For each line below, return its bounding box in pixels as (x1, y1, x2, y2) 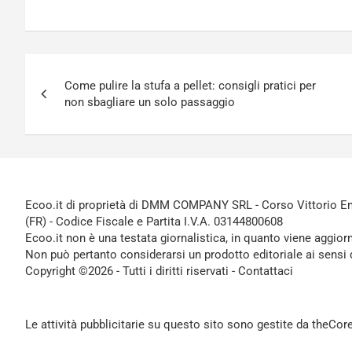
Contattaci (238, 263, 293, 278)
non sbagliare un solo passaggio (64, 94, 235, 109)
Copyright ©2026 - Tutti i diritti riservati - (25, 263, 238, 278)
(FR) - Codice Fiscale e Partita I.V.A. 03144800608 (25, 214, 283, 229)
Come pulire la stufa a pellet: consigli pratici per (64, 78, 316, 93)
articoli (24, 86, 102, 116)
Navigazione (24, 53, 163, 84)
